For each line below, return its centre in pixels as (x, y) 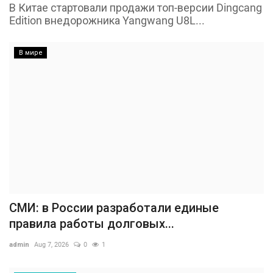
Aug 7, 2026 (51, 245)
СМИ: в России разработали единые (114, 208)
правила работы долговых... (92, 224)
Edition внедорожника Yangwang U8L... (107, 20)
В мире (30, 52)
